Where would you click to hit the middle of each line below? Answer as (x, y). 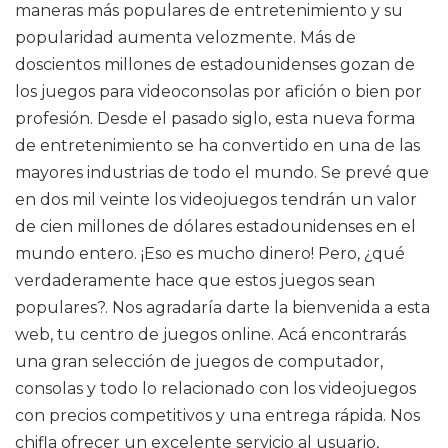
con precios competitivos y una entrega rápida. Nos (217, 415)
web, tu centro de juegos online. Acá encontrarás (210, 334)
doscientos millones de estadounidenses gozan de (215, 64)
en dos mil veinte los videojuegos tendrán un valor (216, 199)
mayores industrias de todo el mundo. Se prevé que (222, 172)
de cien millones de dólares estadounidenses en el (215, 226)
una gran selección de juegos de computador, (199, 361)
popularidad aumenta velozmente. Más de (185, 37)
